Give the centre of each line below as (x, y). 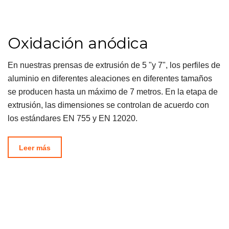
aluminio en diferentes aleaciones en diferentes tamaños (110, 79)
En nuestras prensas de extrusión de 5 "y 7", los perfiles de (114, 65)
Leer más (35, 147)
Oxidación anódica (78, 43)
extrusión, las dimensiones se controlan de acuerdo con (108, 105)
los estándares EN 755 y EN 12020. (73, 119)
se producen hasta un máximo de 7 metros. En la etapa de (113, 92)
